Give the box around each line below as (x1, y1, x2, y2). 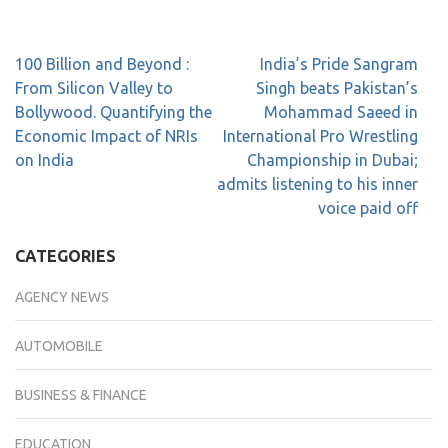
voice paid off (318, 199, 418, 217)
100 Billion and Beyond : (15, 55, 189, 73)
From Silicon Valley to (15, 79, 173, 97)
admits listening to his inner (217, 175, 418, 193)
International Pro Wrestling (223, 127, 418, 145)
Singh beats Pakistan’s (256, 79, 418, 97)
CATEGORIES (15, 247, 116, 265)
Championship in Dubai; (247, 151, 418, 169)
